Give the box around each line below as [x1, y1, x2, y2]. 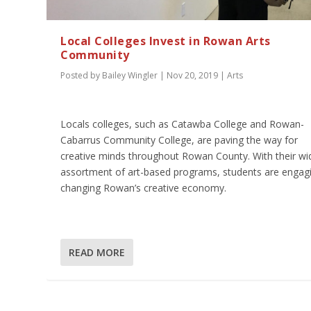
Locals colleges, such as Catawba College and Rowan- [60, 117, 305, 131]
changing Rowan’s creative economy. [60, 180, 227, 194]
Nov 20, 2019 [167, 69, 219, 82]
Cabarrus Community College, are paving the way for [60, 133, 299, 146]
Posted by [60, 69, 103, 82]
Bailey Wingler [102, 69, 158, 82]
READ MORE [69, 245, 126, 259]
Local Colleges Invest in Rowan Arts [60, 33, 271, 49]
